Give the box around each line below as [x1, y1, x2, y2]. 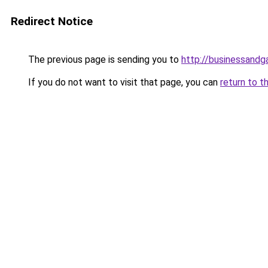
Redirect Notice [11, 14, 93, 28]
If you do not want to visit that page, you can [26, 77, 220, 88]
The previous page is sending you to [26, 54, 181, 65]
